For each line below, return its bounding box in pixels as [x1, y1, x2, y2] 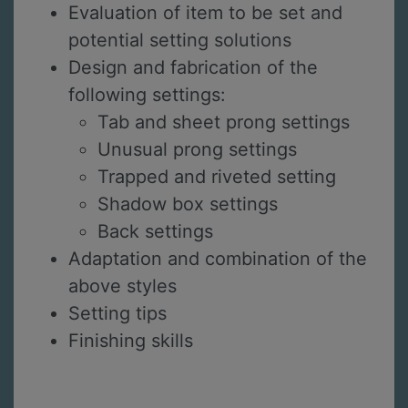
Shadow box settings [97, 193, 278, 216]
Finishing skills [68, 330, 193, 352]
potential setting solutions [68, 29, 291, 52]
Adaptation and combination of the [68, 248, 367, 270]
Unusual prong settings [97, 138, 297, 161]
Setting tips [68, 302, 167, 325]
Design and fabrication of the [68, 56, 318, 79]
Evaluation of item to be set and [68, 2, 342, 25]
